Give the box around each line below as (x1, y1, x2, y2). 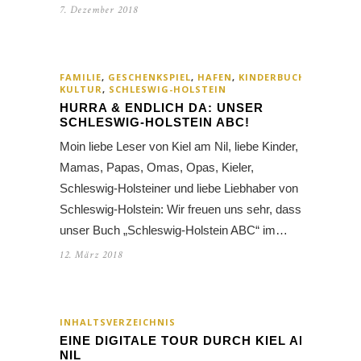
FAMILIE (60, 71, 102, 84)
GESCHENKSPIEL (108, 71, 191, 84)
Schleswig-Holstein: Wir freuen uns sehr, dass (60, 202, 301, 217)
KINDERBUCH (239, 71, 306, 84)
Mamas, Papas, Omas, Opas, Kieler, (60, 160, 254, 175)
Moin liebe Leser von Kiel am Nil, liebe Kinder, (60, 139, 298, 154)
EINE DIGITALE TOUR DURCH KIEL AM (60, 334, 310, 348)
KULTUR (60, 83, 102, 96)
